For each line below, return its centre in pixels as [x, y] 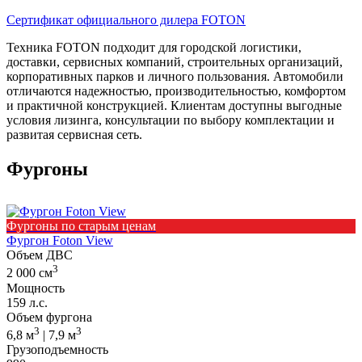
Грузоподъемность [57, 349]
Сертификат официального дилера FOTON [126, 20]
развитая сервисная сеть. [74, 135]
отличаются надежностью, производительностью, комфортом [176, 91]
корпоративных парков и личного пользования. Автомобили [175, 77]
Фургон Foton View [60, 241]
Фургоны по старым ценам [81, 226]
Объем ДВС [40, 255]
